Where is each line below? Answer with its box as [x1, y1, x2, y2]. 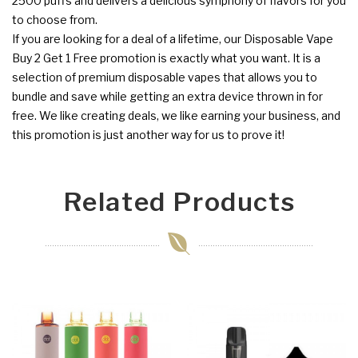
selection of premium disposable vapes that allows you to [12, 70, 317, 84]
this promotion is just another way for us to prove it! [12, 127, 284, 141]
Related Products [62, 185, 296, 217]
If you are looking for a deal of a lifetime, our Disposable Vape [12, 31, 333, 46]
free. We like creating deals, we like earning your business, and [12, 108, 340, 122]
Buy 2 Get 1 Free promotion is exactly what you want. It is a [12, 50, 320, 65]
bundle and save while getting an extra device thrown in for [12, 89, 323, 103]
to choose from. [12, 12, 97, 26]
